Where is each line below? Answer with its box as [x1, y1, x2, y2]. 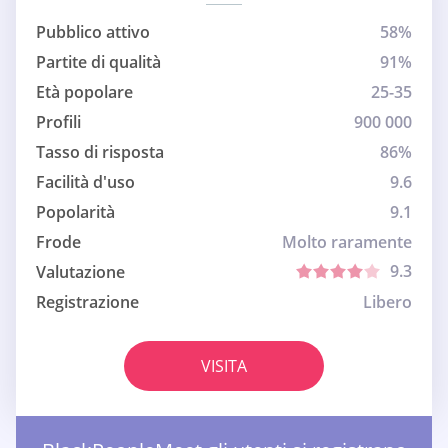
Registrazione [36, 291, 139, 314]
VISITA [201, 355, 247, 378]
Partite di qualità [36, 51, 161, 74]
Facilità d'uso [36, 171, 135, 194]
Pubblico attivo [36, 21, 150, 44]
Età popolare [36, 81, 133, 104]
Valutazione [36, 261, 125, 284]
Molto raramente [282, 231, 412, 254]
